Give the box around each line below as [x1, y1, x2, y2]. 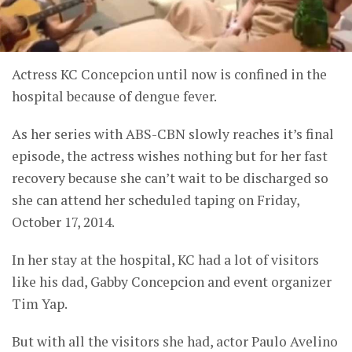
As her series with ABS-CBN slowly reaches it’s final [12, 125, 334, 144]
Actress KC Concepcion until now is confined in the [12, 65, 327, 84]
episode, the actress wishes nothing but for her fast [12, 147, 328, 166]
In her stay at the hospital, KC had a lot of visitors [12, 251, 319, 269]
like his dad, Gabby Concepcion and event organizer [12, 273, 332, 291]
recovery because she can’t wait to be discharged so [12, 169, 328, 188]
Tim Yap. [12, 295, 68, 313]
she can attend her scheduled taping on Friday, [12, 191, 299, 210]
